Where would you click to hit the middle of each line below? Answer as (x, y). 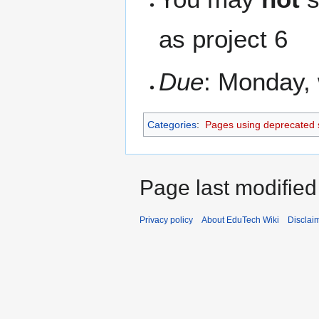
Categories (172, 125)
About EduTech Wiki (240, 220)
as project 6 (224, 38)
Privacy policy (166, 220)
